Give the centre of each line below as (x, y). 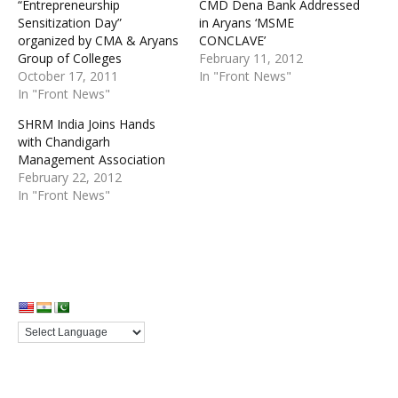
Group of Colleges (70, 59)
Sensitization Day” (70, 23)
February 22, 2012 (70, 178)
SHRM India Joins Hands (87, 124)
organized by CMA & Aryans (98, 41)
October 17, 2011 (68, 76)
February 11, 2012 (251, 59)
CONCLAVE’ (232, 41)
